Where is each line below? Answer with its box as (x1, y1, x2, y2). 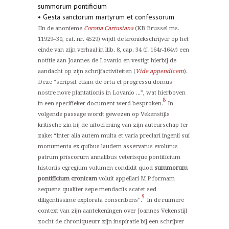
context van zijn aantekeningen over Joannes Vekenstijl (38, 208, 187, 214)
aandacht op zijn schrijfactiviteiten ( (38, 68, 135, 75)
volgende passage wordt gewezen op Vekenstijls (38, 111, 170, 118)
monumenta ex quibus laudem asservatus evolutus (38, 143, 178, 150)
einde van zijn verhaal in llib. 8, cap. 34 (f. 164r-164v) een (38, 47, 189, 53)
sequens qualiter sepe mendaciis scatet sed (38, 186, 156, 193)
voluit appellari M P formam (97, 175, 175, 182)
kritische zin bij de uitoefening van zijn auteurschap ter (38, 122, 188, 128)
